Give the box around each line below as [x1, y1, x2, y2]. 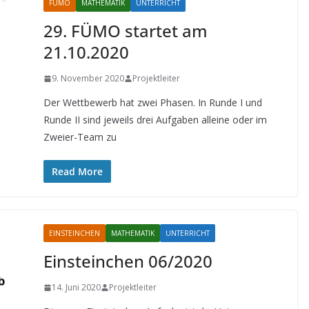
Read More [51, 165, 103, 178]
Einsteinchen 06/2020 [43, 250, 212, 272]
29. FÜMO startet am [43, 19, 208, 42]
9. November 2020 [51, 72, 124, 84]
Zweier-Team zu [43, 130, 117, 143]
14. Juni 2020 [51, 281, 101, 293]
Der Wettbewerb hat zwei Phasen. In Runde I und [43, 96, 262, 109]
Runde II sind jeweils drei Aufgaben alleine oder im [43, 113, 267, 126]
